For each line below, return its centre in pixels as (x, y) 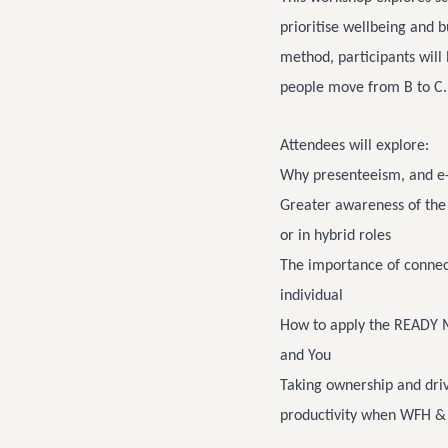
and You (305, 356)
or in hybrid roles (335, 236)
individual (311, 296)
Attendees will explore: (356, 146)
